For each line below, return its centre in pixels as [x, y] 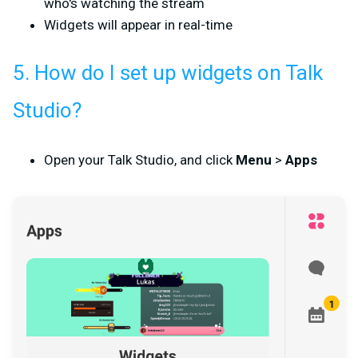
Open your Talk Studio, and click [140, 159]
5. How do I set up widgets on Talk [168, 73]
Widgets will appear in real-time [138, 24]
